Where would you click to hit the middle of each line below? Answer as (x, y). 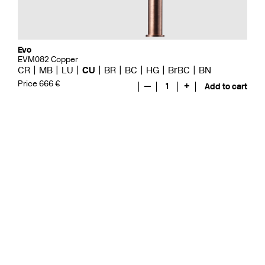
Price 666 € (39, 83)
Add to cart (226, 87)
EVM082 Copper (48, 59)
